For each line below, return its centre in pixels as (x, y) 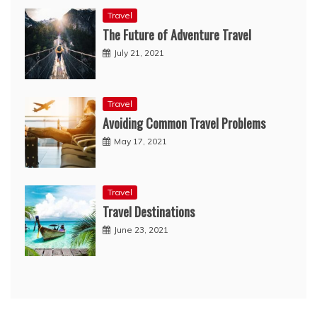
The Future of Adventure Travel (177, 34)
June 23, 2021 (141, 229)
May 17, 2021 (140, 141)
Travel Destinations (149, 211)
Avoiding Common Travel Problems (184, 123)
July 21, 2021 (139, 52)
